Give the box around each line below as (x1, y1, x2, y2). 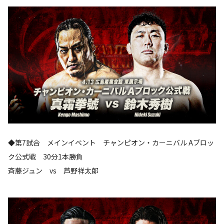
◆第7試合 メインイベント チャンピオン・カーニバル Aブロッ (8, 137, 214, 147)
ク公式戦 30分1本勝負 (8, 151, 83, 161)
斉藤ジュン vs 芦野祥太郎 (8, 165, 98, 175)
